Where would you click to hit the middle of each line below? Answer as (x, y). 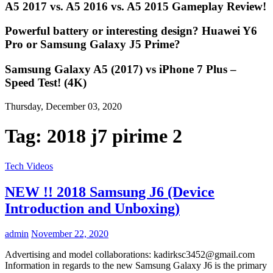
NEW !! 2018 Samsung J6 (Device (110, 192)
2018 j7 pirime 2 (115, 136)
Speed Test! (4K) (46, 83)
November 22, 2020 (70, 234)
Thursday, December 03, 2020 (63, 106)
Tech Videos (29, 166)
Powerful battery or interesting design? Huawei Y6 (131, 31)
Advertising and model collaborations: (79, 255)
